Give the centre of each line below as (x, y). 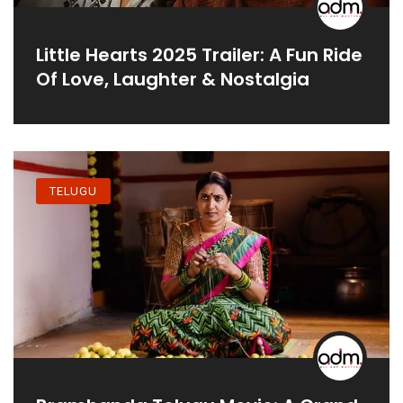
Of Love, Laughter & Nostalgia (173, 79)
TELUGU (73, 191)
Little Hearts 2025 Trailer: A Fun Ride (199, 55)
